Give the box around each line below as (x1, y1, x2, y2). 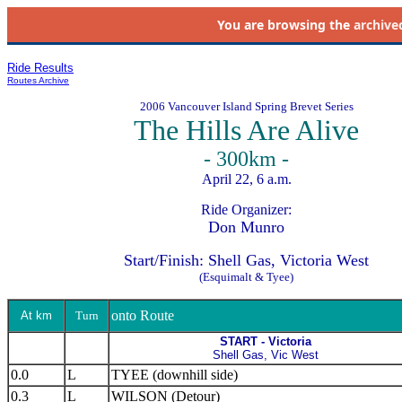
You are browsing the (216, 16, 354, 33)
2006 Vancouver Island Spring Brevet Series (139, 100, 354, 113)
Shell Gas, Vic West (213, 348, 319, 362)
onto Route (111, 308, 174, 323)
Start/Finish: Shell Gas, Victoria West (124, 251, 369, 269)
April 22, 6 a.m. (201, 171, 292, 187)
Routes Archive (7, 75, 69, 85)
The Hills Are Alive (134, 114, 359, 146)
